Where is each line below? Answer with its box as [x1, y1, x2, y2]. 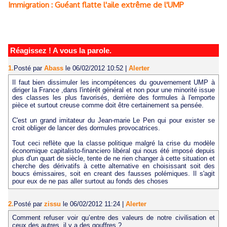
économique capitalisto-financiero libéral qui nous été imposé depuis [12, 146, 215, 155]
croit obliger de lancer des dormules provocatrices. [12, 124, 160, 132]
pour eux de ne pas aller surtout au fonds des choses [12, 177, 168, 185]
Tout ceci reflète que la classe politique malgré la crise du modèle [12, 139, 215, 147]
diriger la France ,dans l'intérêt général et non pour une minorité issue [12, 86, 215, 94]
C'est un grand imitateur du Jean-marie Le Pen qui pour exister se [12, 116, 215, 124]
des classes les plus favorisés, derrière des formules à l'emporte [12, 93, 215, 101]
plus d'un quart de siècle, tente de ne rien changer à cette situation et [12, 154, 215, 162]
